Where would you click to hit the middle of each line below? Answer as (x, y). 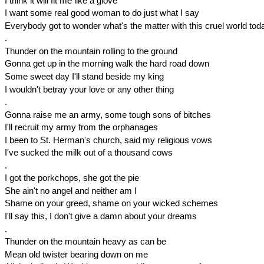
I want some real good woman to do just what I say (102, 13)
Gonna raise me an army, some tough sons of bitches (108, 114)
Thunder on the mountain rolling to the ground (91, 51)
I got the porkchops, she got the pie (72, 178)
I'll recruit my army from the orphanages (81, 127)
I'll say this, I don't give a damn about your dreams (100, 216)
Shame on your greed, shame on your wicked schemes (111, 203)
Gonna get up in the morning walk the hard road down (107, 64)
